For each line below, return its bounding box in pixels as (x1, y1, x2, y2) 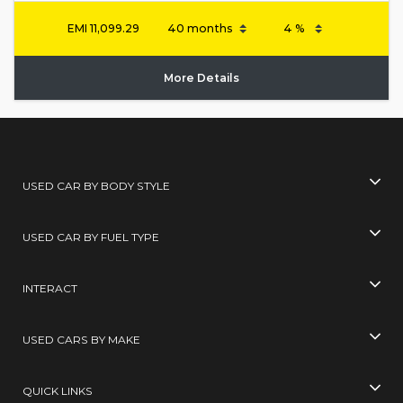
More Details (164, 71, 239, 85)
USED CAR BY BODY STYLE (22, 178, 171, 193)
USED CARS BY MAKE (22, 333, 141, 347)
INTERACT (22, 282, 78, 296)
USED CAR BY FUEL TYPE (22, 230, 160, 245)
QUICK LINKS (22, 384, 94, 399)
